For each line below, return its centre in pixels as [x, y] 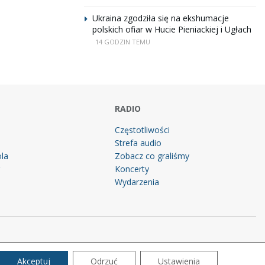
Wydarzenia [137, 182]
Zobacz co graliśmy [152, 156]
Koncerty [132, 169]
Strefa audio [138, 143]
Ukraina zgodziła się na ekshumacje [161, 18]
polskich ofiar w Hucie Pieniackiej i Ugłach [172, 29]
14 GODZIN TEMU [123, 42]
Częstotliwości [143, 130]
